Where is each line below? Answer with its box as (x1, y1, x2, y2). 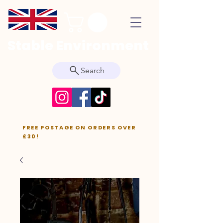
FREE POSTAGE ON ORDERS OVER (22, 123, 136, 131)
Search (81, 66, 105, 76)
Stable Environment (7, 36, 149, 55)
